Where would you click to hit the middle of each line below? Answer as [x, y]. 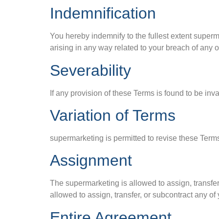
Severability [90, 70]
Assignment [91, 161]
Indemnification [103, 13]
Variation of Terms [113, 116]
